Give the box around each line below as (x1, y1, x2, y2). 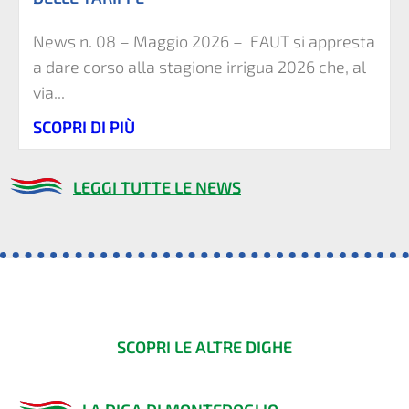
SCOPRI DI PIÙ (33, 116, 135, 137)
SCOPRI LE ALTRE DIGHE (117, 336, 292, 357)
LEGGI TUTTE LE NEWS (73, 176, 241, 197)
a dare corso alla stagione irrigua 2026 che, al (33, 56, 366, 77)
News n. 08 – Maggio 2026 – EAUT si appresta (33, 30, 375, 51)
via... (33, 81, 65, 102)
